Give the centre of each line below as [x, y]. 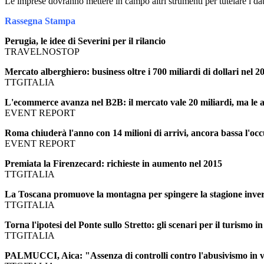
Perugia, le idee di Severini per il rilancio [85, 41]
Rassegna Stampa [40, 21]
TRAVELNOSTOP [42, 51]
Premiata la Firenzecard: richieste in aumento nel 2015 [113, 163]
